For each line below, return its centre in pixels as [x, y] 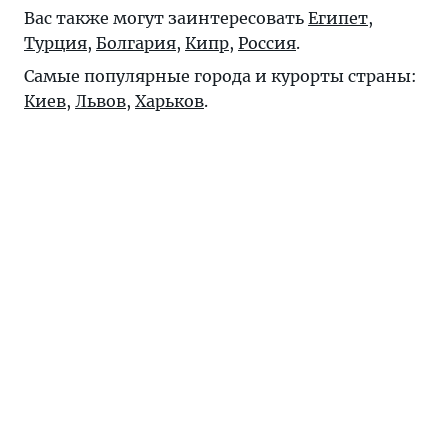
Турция [55, 43]
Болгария [136, 43]
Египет [338, 18]
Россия [267, 43]
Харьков [169, 101]
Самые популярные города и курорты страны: [220, 76]
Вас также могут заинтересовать [166, 18]
